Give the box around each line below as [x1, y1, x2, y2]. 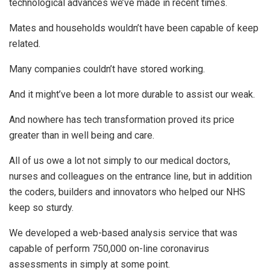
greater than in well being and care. [9, 130, 154, 142]
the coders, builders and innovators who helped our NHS [9, 186, 245, 198]
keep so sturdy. [9, 202, 74, 214]
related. [9, 38, 40, 50]
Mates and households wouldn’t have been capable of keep [9, 22, 259, 34]
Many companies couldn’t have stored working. [9, 63, 205, 75]
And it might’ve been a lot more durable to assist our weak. [9, 89, 255, 101]
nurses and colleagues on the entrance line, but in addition [9, 171, 252, 183]
